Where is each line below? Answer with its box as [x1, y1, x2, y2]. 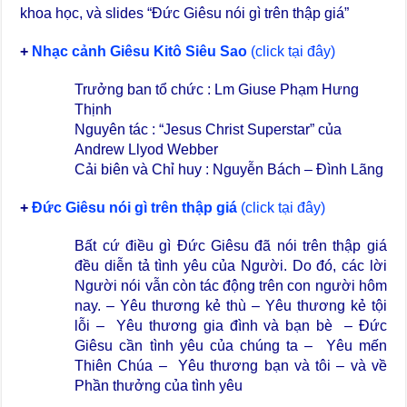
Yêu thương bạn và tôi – [178, 358, 345, 374]
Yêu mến [325, 338, 387, 354]
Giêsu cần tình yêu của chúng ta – [74, 338, 320, 354]
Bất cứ [74, 238, 125, 254]
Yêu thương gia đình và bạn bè [110, 318, 339, 334]
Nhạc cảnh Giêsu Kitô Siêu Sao [32, 44, 248, 60]
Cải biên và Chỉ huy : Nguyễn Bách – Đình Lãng [74, 162, 384, 178]
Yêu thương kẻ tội [264, 298, 387, 314]
